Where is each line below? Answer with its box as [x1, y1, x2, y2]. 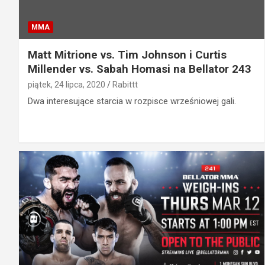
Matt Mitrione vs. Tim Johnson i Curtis [28, 47, 227, 62]
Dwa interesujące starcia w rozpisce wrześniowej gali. [28, 95, 236, 106]
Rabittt [112, 79, 138, 89]
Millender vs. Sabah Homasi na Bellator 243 [28, 62, 251, 76]
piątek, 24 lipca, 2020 [28, 79, 105, 89]
